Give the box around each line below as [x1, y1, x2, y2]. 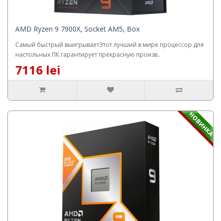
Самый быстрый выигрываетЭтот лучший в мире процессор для [15, 40, 204, 49]
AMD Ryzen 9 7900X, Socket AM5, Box [15, 24, 140, 34]
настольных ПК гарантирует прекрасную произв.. [15, 50, 160, 59]
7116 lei [15, 61, 61, 78]
